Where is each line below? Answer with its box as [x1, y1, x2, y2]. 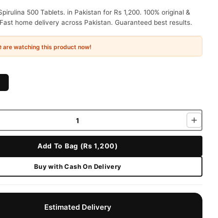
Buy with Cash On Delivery [34, 162, 122, 170]
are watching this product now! [1, 43, 91, 51]
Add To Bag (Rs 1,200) [37, 142, 118, 150]
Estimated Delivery [44, 202, 111, 212]
